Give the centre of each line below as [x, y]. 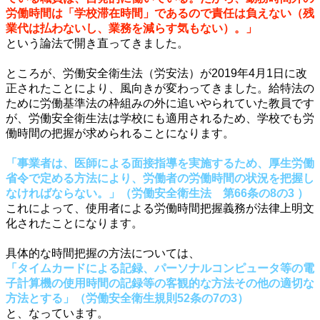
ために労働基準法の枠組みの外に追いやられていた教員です [160, 103]
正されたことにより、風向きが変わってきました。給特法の [160, 88]
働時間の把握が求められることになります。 [120, 133]
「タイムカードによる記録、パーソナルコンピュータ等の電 [160, 268]
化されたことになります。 [74, 223]
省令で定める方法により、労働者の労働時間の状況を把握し [160, 178]
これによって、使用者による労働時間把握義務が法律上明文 [160, 208]
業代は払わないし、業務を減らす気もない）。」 [131, 28]
